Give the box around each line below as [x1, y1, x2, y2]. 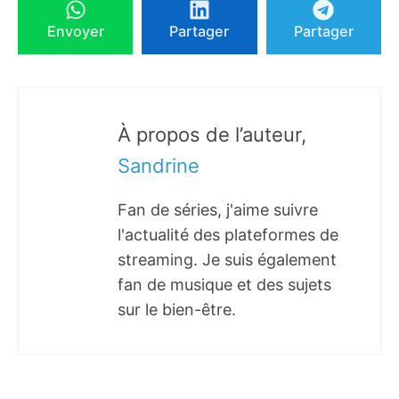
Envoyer [46, 22, 104, 41]
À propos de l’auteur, [118, 122, 306, 146]
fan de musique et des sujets [118, 274, 331, 294]
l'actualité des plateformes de [118, 224, 338, 244]
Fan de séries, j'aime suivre [118, 199, 318, 219]
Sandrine [118, 153, 199, 177]
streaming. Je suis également [118, 249, 337, 269]
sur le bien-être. [118, 299, 236, 319]
